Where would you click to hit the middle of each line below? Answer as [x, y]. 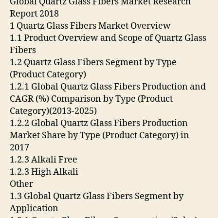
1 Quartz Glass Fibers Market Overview [91, 26]
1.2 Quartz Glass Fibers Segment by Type [93, 62]
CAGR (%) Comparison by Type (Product [91, 99]
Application [35, 208]
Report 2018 [35, 14]
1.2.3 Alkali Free [45, 160]
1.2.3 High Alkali [45, 172]
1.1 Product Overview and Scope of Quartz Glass [108, 38]
